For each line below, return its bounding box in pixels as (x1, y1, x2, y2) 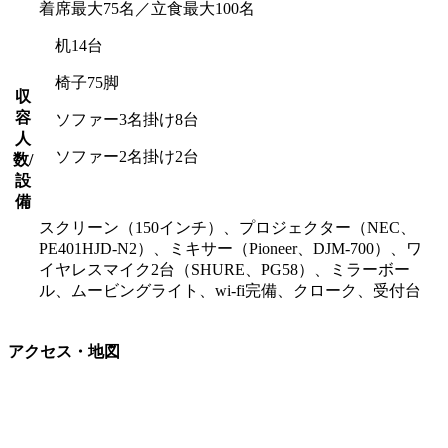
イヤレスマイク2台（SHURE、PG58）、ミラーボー (39, 260, 410, 278)
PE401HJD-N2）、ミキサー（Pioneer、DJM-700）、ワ (39, 239, 422, 257)
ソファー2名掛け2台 (39, 147, 199, 165)
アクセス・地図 (8, 343, 120, 361)
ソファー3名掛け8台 (39, 110, 199, 128)
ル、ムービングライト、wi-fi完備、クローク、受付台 (39, 281, 421, 299)
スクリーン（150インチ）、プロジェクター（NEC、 (39, 218, 416, 236)
